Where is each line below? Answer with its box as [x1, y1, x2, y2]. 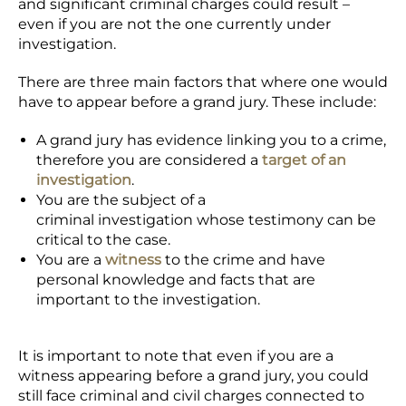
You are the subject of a [36, 191, 206, 208]
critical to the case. [36, 231, 170, 248]
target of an [262, 151, 346, 169]
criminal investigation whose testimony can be [36, 211, 376, 228]
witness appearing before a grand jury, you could [18, 367, 369, 384]
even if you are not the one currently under [18, 15, 331, 33]
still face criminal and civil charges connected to [18, 387, 364, 404]
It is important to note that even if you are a [18, 347, 333, 364]
